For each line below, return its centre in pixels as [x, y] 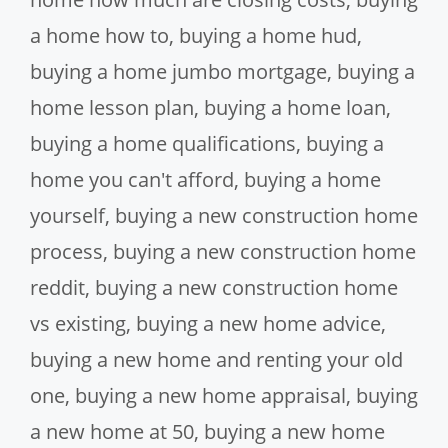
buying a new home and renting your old [216, 359]
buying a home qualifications [163, 143]
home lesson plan [112, 107]
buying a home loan [295, 107]
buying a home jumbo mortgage [178, 71]
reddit [57, 287]
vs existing [78, 323]
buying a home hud [268, 35]
